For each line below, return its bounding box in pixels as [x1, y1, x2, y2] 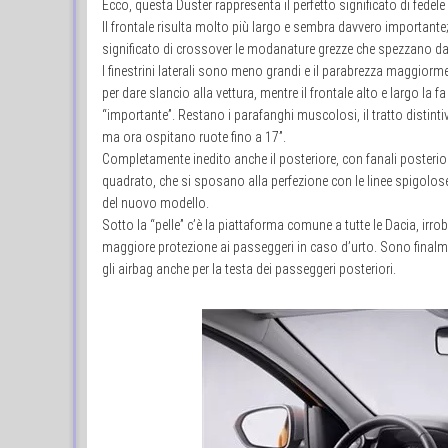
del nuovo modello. [102, 195, 209, 212]
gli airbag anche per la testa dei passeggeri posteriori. [102, 261, 396, 278]
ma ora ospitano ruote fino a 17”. [102, 129, 286, 146]
